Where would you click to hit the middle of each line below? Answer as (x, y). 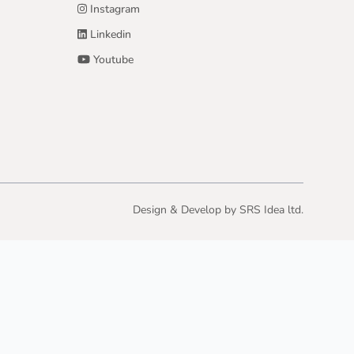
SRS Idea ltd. (271, 210)
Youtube (111, 60)
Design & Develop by (186, 210)
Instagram (114, 9)
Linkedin (109, 34)
